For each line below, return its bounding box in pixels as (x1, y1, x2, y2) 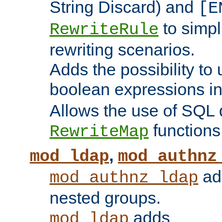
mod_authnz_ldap (50, 168, 198, 188)
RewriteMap (50, 122, 149, 142)
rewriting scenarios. (50, 40, 195, 59)
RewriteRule (50, 20, 159, 40)
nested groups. (50, 188, 161, 208)
